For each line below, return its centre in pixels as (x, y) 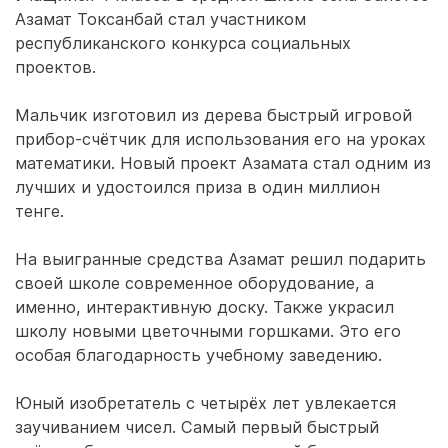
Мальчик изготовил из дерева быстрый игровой (213, 115)
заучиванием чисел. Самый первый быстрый (197, 427)
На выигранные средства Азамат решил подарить (220, 259)
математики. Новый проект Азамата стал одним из (223, 163)
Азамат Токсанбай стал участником (160, 19)
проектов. (55, 67)
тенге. (39, 211)
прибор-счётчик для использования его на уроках (220, 139)
